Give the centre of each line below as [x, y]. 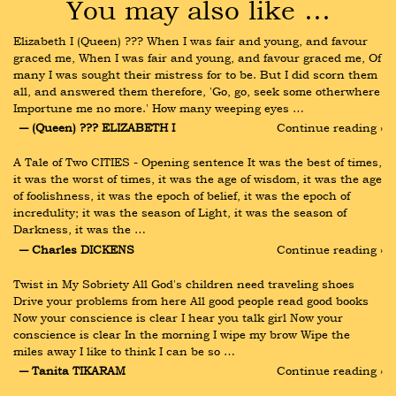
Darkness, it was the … [80, 229]
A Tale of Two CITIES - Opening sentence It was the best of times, [198, 162]
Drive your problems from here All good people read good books [191, 300]
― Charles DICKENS [76, 249]
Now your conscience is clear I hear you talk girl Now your [178, 317]
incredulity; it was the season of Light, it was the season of [180, 213]
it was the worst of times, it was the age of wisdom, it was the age [198, 179]
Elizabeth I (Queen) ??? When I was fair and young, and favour [190, 41]
